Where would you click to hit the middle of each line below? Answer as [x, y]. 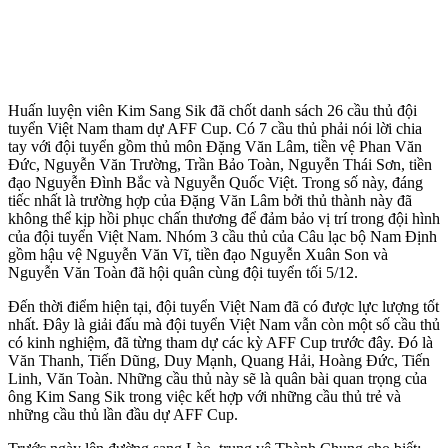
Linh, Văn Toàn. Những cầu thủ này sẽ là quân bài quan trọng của [217, 378]
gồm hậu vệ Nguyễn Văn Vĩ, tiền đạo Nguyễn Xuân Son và [198, 254]
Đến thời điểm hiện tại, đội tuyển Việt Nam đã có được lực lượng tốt [223, 306]
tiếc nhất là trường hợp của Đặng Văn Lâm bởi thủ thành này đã [210, 200]
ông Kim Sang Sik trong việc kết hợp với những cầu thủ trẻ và [204, 396]
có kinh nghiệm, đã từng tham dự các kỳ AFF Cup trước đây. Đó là [220, 342]
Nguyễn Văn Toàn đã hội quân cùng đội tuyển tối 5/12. [183, 272]
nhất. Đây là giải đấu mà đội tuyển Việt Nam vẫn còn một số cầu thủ [224, 324]
